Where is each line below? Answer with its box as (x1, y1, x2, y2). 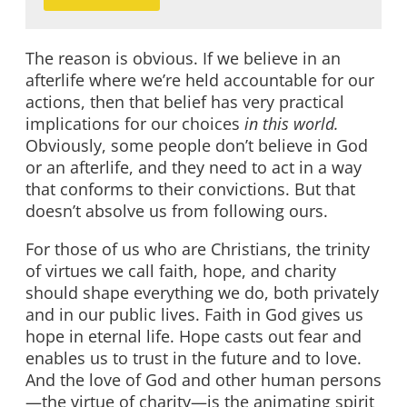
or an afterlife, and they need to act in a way (25, 156, 362, 179)
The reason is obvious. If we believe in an (25, 47, 341, 70)
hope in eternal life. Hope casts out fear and (25, 324, 362, 347)
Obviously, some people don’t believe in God (25, 134, 368, 157)
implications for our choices (25, 113, 244, 135)
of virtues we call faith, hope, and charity (25, 259, 336, 282)
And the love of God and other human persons (25, 368, 382, 391)
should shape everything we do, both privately (25, 281, 379, 303)
